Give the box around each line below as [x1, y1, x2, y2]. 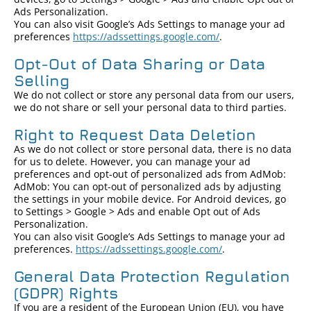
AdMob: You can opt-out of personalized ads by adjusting [14, 180, 281, 193]
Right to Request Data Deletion [14, 126, 256, 144]
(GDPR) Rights [14, 284, 118, 302]
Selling [14, 72, 69, 90]
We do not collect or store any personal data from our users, [14, 88, 294, 101]
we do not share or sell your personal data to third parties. [14, 101, 287, 114]
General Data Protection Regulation [14, 267, 290, 285]
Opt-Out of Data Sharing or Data [14, 55, 265, 73]
